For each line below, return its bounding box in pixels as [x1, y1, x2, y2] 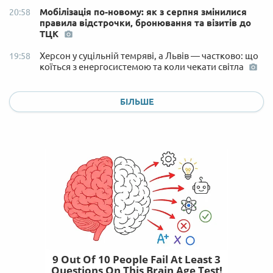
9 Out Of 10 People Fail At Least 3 [52, 252, 221, 266]
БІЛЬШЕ [119, 96, 154, 107]
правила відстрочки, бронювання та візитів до [40, 17, 251, 28]
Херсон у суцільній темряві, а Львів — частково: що [40, 50, 258, 61]
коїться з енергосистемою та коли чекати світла [40, 61, 246, 72]
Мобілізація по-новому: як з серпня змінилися [40, 6, 247, 17]
